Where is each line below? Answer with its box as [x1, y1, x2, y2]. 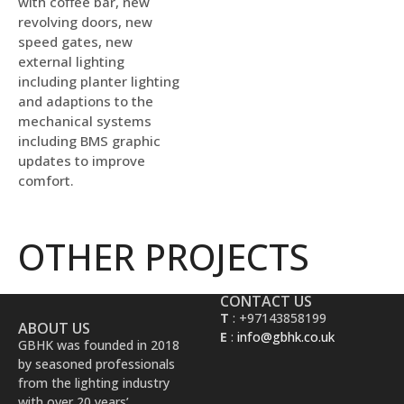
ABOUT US [18, 318, 90, 339]
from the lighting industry [18, 374, 170, 392]
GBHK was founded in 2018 [18, 336, 179, 354]
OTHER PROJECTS [18, 232, 309, 282]
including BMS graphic [18, 131, 161, 150]
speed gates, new [18, 32, 133, 50]
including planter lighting [18, 71, 179, 90]
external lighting [18, 51, 124, 70]
